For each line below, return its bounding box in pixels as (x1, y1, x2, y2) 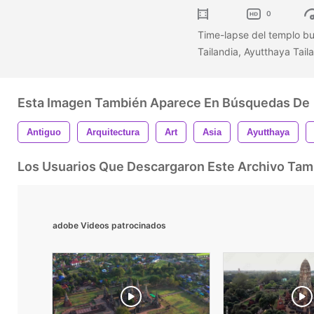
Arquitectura (86, 126, 139, 137)
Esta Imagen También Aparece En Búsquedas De (18, 95, 310, 110)
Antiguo (27, 126, 61, 137)
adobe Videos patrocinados (53, 219, 166, 231)
